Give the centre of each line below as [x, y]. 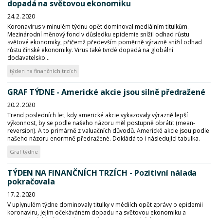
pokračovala [31, 182]
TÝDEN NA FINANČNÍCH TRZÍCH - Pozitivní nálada [102, 173]
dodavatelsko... [28, 58]
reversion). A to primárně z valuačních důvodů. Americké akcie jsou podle [108, 131]
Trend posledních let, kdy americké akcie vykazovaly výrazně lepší [98, 115]
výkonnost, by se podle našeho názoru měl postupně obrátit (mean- [101, 123]
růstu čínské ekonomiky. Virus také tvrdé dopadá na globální [90, 50]
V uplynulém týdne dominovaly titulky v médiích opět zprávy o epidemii [105, 205]
